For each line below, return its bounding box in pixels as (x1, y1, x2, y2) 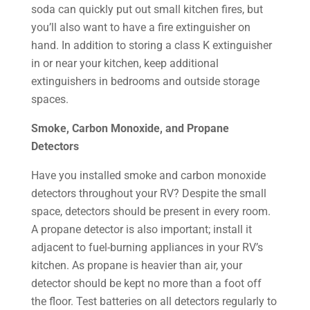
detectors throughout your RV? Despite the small (30, 187, 266, 200)
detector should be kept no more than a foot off (30, 277, 262, 290)
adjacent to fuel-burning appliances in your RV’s (30, 241, 263, 254)
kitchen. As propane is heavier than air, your (30, 259, 242, 272)
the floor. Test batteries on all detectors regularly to (30, 295, 277, 308)
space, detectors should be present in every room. (30, 205, 271, 218)
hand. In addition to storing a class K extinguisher (30, 39, 272, 52)
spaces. (30, 93, 69, 106)
